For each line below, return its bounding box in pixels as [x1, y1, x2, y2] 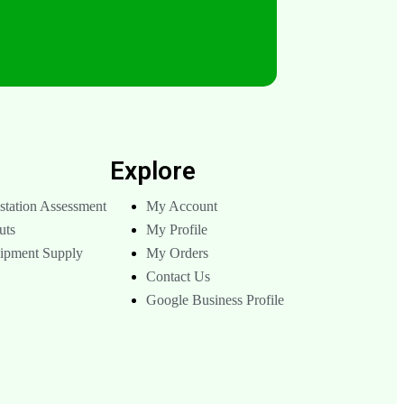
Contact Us [145, 268, 210, 284]
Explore [109, 155, 196, 186]
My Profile [145, 221, 207, 237]
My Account [145, 197, 217, 214]
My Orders [145, 244, 208, 261]
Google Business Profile [145, 291, 284, 308]
